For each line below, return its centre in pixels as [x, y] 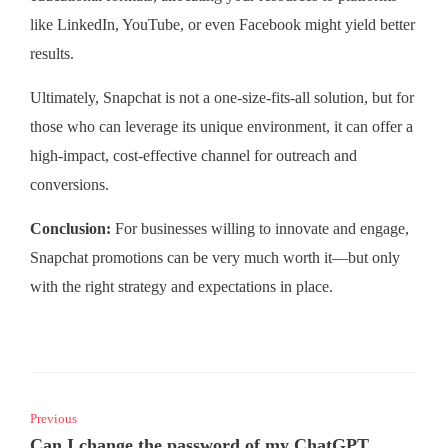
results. [52, 54]
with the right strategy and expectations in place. [181, 287]
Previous [53, 419]
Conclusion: [70, 229]
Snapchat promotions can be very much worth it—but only [215, 258]
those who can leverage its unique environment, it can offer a [221, 127]
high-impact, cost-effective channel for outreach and [193, 156]
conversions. [69, 185]
